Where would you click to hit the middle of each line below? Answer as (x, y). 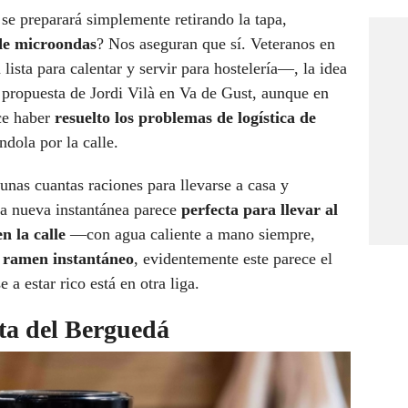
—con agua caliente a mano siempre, (190, 235)
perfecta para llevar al (260, 210)
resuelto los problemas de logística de (185, 118)
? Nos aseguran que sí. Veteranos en (216, 44)
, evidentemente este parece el (233, 259)
